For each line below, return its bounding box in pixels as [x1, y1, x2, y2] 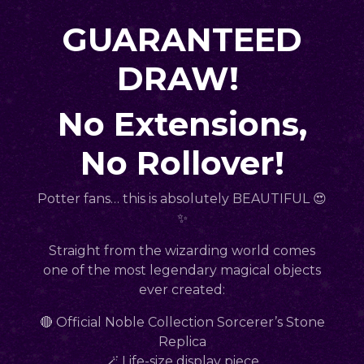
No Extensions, [57, 103, 307, 144]
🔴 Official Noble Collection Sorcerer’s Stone [39, 314, 325, 330]
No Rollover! [80, 142, 284, 183]
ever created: [139, 281, 225, 297]
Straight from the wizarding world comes [49, 242, 315, 258]
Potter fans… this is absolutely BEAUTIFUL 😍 [37, 190, 327, 206]
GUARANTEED [62, 19, 302, 59]
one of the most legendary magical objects [43, 262, 321, 278]
